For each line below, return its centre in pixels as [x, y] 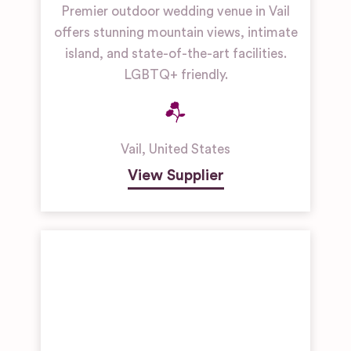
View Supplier [175, 175]
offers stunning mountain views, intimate [175, 33]
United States [190, 149]
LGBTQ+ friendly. [175, 75]
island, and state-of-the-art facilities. [175, 54]
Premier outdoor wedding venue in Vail [175, 11]
